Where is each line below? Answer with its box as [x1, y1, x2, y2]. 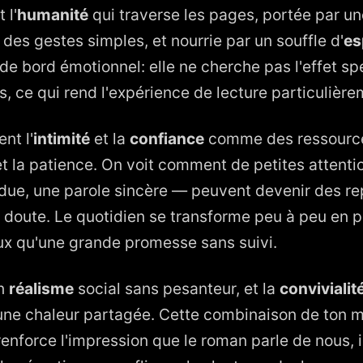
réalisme [9, 278, 74, 298]
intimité [33, 128, 90, 148]
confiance [130, 128, 204, 148]
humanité [17, 4, 88, 24]
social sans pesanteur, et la [74, 278, 280, 298]
